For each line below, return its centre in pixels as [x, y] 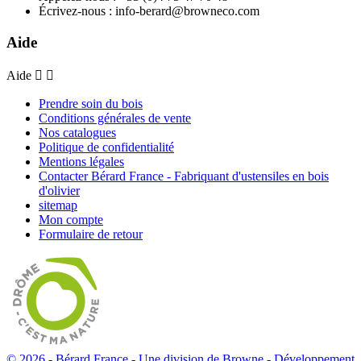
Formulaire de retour [91, 234]
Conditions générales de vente [115, 118]
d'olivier [59, 191]
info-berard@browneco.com [187, 10]
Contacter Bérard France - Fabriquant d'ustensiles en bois [184, 176]
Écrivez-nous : [77, 10]
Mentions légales [81, 162]
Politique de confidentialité [106, 147]
